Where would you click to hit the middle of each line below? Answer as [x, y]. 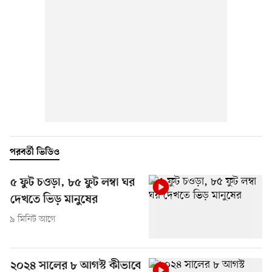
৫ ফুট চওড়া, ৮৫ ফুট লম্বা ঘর [73, 183]
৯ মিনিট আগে [33, 219]
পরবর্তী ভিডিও [35, 152]
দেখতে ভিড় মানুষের [54, 200]
